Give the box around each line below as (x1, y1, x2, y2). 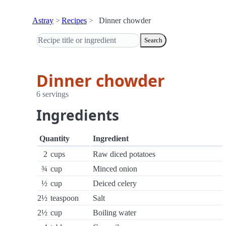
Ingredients (36, 105, 119, 125)
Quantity (39, 134, 70, 143)
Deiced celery (93, 179, 137, 188)
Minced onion (93, 164, 137, 173)
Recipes (62, 16, 87, 25)
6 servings (36, 90, 69, 98)
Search (144, 36, 162, 44)
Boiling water (93, 208, 136, 217)
